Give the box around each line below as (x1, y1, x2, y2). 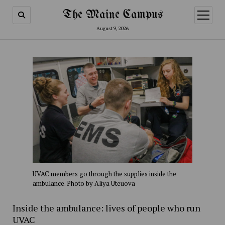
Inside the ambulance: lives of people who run (12, 202, 200, 214)
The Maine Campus (62, 9, 163, 21)
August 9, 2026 (96, 25, 129, 32)
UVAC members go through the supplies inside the (32, 169, 176, 179)
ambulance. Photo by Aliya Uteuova (32, 179, 135, 188)
